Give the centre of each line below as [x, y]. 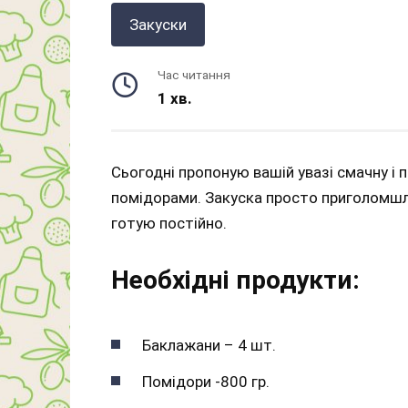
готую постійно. [169, 224]
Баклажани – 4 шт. [209, 345]
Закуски [158, 25]
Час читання [194, 75]
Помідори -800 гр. [206, 381]
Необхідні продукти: [235, 280]
